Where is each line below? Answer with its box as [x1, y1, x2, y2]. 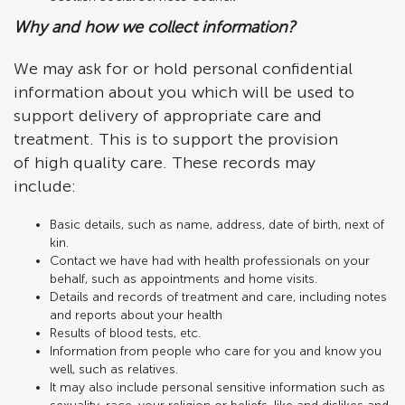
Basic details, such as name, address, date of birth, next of [50, 217, 384, 232]
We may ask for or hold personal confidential [14, 59, 353, 79]
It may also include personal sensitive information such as [50, 380, 385, 395]
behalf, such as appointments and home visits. [50, 271, 317, 287]
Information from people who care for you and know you [50, 344, 381, 359]
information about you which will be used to [14, 82, 354, 102]
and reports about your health [50, 307, 222, 323]
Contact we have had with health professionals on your [50, 253, 370, 268]
